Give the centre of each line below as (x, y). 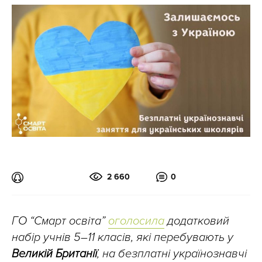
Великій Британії (54, 254)
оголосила (136, 221)
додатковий (197, 221)
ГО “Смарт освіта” (60, 221)
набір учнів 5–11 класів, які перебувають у (123, 237)
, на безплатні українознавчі (172, 254)
